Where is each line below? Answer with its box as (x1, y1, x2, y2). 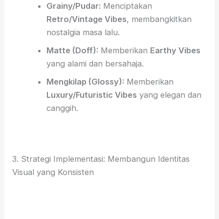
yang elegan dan (136, 89, 201, 100)
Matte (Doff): (46, 45, 98, 55)
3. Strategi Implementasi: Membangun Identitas (12, 154, 190, 164)
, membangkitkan (126, 14, 192, 24)
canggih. (46, 103, 78, 113)
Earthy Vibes (150, 45, 200, 55)
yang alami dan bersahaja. (46, 58, 144, 68)
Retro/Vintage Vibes (46, 14, 127, 24)
